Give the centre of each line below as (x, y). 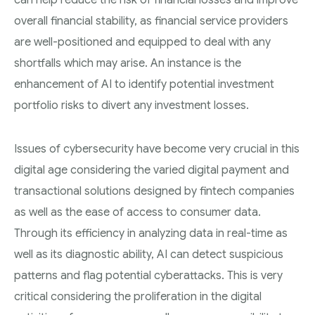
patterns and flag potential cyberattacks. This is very (148, 276)
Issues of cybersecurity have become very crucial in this (157, 149)
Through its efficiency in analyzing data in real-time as (151, 233)
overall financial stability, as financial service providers (151, 21)
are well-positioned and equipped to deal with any (142, 42)
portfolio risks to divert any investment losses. (131, 105)
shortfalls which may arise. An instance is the (128, 63)
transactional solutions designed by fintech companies (154, 191)
